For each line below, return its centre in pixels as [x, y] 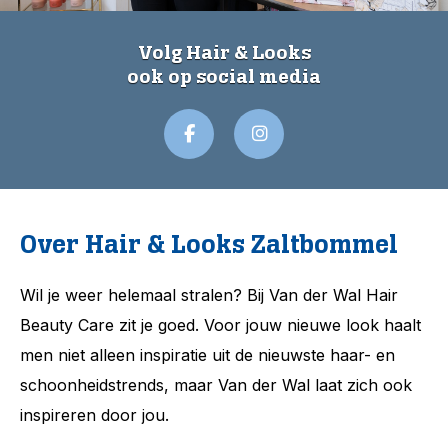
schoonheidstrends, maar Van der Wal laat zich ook [216, 385]
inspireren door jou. [94, 415]
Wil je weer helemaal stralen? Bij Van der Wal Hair [209, 295]
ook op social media [224, 76]
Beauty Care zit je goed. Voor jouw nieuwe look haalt [220, 325]
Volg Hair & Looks [224, 52]
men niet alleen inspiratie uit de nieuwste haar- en [207, 355]
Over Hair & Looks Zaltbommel [209, 244]
